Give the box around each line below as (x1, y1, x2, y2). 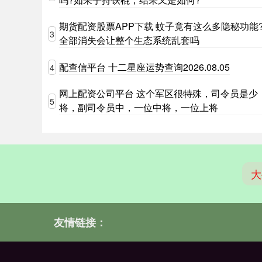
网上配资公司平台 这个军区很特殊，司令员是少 (59, 87, 258, 100)
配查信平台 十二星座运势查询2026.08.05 (59, 60, 230, 74)
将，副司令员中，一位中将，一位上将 (59, 101, 218, 114)
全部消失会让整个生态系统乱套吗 (59, 33, 199, 47)
